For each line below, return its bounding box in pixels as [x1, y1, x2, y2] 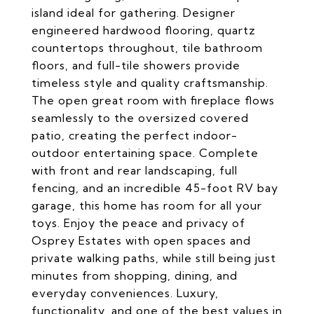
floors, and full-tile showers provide [32, 58, 240, 72]
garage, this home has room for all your [32, 198, 262, 212]
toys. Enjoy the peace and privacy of [32, 216, 245, 230]
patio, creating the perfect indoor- [32, 128, 238, 142]
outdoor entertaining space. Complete [32, 146, 259, 160]
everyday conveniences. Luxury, [32, 286, 219, 300]
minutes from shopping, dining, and [32, 268, 238, 282]
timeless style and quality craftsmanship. [32, 76, 268, 90]
